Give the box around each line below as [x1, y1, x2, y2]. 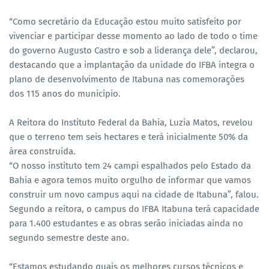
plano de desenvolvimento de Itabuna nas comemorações [9, 74, 244, 85]
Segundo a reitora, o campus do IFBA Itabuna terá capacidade [9, 204, 259, 215]
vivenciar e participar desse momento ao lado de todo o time [9, 31, 258, 42]
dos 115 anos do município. [9, 88, 121, 100]
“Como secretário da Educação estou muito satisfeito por [9, 16, 241, 28]
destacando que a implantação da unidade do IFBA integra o [9, 59, 255, 71]
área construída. [9, 146, 76, 157]
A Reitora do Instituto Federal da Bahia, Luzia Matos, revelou [9, 117, 253, 128]
